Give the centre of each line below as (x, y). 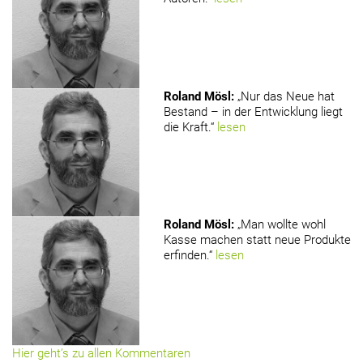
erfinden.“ (188, 256)
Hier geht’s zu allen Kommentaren (101, 353)
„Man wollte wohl (281, 225)
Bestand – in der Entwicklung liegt (253, 111)
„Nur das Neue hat (286, 96)
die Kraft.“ (188, 127)
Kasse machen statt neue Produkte (257, 240)
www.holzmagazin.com (71, 64)
